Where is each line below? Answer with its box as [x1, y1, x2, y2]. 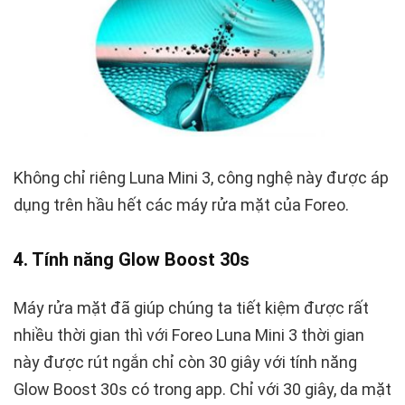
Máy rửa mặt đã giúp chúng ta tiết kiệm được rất [14, 298, 369, 318]
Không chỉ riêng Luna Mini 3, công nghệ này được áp [14, 168, 389, 188]
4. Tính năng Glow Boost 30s [14, 249, 250, 271]
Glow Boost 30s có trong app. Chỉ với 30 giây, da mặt [14, 380, 391, 400]
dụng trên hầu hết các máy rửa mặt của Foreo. [14, 195, 349, 215]
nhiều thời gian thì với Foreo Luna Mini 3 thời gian [14, 325, 364, 345]
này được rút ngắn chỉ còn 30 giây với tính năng [14, 353, 357, 372]
